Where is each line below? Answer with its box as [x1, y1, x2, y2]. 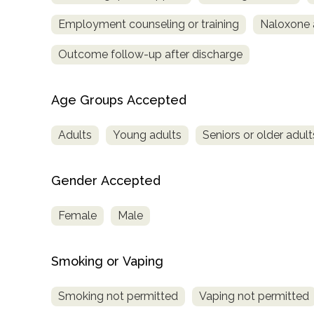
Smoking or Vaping [51, 254, 163, 269]
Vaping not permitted [199, 289, 309, 303]
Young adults [113, 128, 182, 142]
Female [58, 209, 97, 223]
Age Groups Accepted [51, 93, 186, 108]
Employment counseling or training [58, 18, 239, 32]
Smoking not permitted [58, 289, 178, 303]
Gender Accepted [51, 173, 161, 189]
